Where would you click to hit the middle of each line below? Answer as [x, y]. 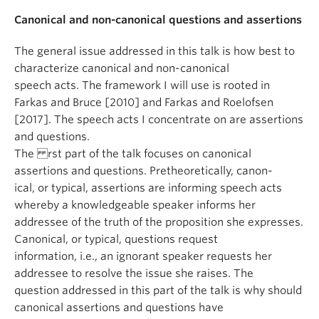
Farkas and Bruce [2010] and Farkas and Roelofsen [144, 103]
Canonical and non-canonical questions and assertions [158, 20]
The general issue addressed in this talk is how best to [155, 51]
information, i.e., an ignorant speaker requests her [143, 256]
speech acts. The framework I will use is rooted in [142, 85]
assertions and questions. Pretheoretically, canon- [143, 171]
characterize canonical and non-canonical [122, 68]
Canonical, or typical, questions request [116, 239]
